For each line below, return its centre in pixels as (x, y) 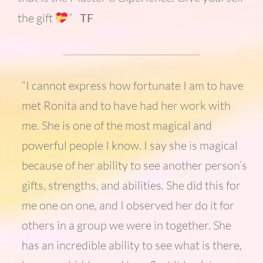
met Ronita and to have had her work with (127, 106)
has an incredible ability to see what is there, (132, 245)
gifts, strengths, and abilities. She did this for (131, 186)
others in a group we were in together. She (127, 225)
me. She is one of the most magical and (117, 126)
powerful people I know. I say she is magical (130, 146)
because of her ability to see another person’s (135, 166)
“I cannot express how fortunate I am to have (133, 86)
